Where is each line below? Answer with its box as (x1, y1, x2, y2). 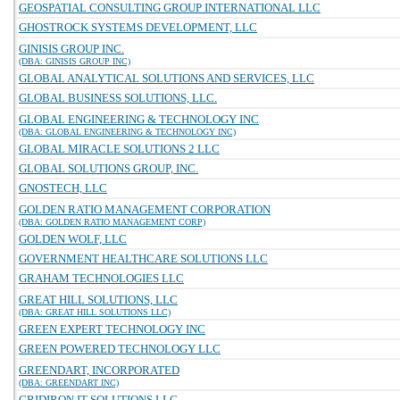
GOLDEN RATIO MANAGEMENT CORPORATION (19, 203, 271, 216)
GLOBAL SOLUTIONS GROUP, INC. (19, 162, 198, 175)
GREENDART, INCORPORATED (19, 363, 179, 377)
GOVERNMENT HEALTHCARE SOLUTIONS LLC (19, 252, 268, 265)
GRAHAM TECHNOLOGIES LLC (19, 271, 184, 285)
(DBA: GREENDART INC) (19, 378, 119, 387)
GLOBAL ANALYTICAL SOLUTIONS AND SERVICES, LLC (19, 71, 314, 85)
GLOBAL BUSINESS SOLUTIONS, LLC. (19, 91, 217, 104)
